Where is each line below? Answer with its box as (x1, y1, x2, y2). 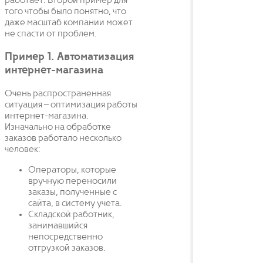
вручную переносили (28, 177, 117, 187)
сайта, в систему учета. (28, 199, 122, 209)
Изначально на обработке (5, 123, 111, 133)
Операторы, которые (28, 166, 116, 176)
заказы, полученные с (28, 188, 117, 198)
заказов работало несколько (5, 134, 122, 144)
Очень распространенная (5, 89, 111, 99)
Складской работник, (28, 210, 114, 220)
